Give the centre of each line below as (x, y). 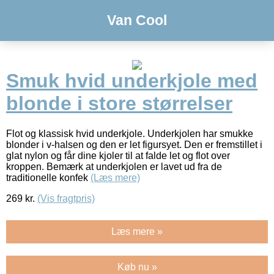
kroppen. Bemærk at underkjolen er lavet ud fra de (114, 166)
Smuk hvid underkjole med (132, 81)
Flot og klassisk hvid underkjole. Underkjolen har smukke (130, 133)
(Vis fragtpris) (66, 198)
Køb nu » (137, 267)
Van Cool (137, 20)
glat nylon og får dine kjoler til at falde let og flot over (118, 155)
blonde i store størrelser (119, 104)
